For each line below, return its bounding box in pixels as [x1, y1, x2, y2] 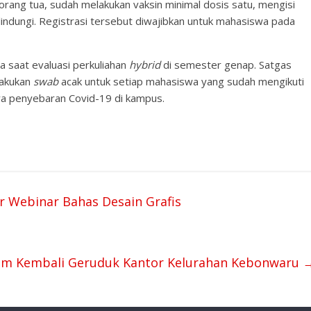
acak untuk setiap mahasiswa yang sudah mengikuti [61, 74, 304, 88]
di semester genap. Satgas [160, 58, 292, 72]
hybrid [129, 58, 160, 72]
